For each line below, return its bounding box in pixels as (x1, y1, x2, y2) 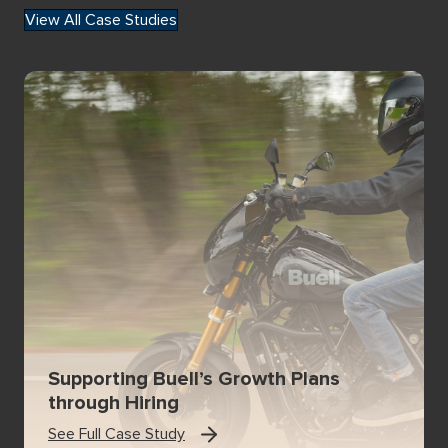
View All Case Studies (25, 9, 177, 30)
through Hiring (48, 390, 179, 415)
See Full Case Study (48, 423, 185, 444)
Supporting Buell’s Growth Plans (48, 366, 340, 391)
